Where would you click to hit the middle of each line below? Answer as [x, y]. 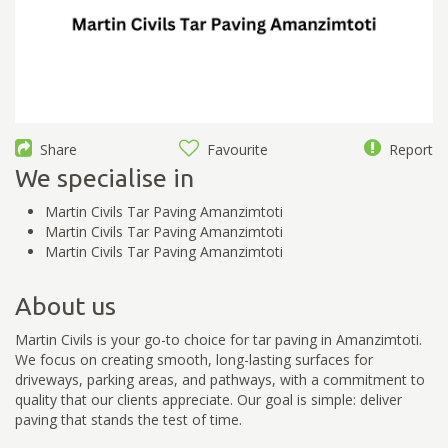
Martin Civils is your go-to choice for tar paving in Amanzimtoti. [218, 339]
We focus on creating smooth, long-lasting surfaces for [194, 359]
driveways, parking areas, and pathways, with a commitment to [220, 379]
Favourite [234, 149]
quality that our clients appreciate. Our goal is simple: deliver [208, 399]
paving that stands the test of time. [128, 419]
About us [65, 305]
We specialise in [104, 177]
